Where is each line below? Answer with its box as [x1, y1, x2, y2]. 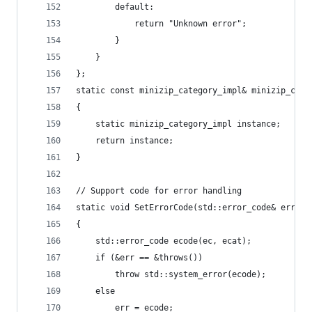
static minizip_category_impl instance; [95, 119, 281, 129]
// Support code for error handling [76, 186, 242, 196]
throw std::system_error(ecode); [115, 270, 266, 279]
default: [115, 2, 154, 12]
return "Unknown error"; [134, 19, 247, 29]
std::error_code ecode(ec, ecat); [95, 236, 251, 246]
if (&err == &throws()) [95, 253, 203, 263]
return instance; [95, 136, 173, 146]
